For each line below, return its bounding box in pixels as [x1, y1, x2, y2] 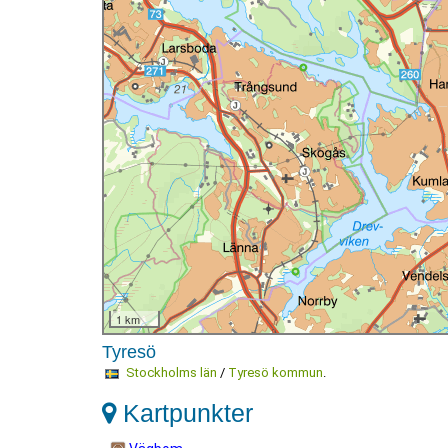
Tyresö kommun [227, 365, 323, 380]
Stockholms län [125, 365, 217, 380]
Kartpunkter [116, 399, 253, 427]
